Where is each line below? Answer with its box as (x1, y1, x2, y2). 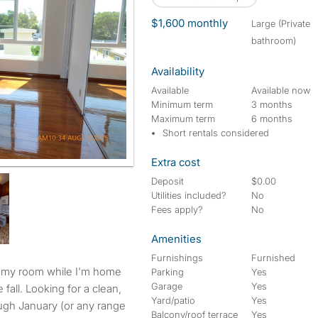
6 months (251, 113, 293, 124)
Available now (251, 84, 311, 96)
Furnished (251, 252, 296, 263)
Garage (151, 280, 182, 292)
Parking (151, 266, 184, 278)
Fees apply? (151, 204, 203, 215)
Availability (151, 65, 204, 78)
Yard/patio (151, 295, 195, 306)
